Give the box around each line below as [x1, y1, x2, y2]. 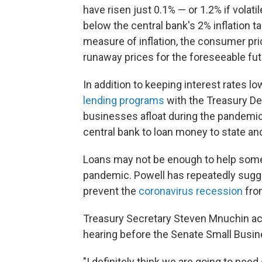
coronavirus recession [139, 185, 243, 197]
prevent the [83, 185, 139, 197]
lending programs [83, 94, 164, 106]
